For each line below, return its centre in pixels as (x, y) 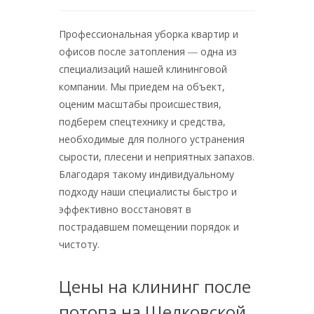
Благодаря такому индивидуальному (146, 174)
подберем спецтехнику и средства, (142, 122)
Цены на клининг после (155, 286)
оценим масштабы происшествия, (140, 104)
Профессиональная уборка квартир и (149, 34)
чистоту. (79, 244)
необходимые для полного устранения (152, 139)
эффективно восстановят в (125, 209)
